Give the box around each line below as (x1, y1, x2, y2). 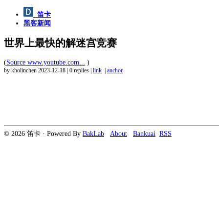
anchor (107, 67, 123, 74)
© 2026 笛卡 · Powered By (4, 130, 83, 137)
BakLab (83, 130, 104, 137)
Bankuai (133, 130, 155, 137)
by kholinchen (4, 67, 38, 74)
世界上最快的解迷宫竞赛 (4, 37, 117, 49)
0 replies (69, 67, 89, 74)
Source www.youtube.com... (6, 58, 85, 66)
